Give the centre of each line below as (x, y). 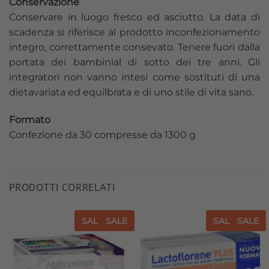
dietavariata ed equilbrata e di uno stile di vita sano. (131, 92)
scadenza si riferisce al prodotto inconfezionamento (134, 32)
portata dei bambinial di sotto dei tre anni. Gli (134, 62)
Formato (30, 119)
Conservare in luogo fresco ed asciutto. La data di (134, 17)
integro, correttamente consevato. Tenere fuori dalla (134, 47)
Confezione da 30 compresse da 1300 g (102, 134)
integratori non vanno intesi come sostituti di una (134, 77)
